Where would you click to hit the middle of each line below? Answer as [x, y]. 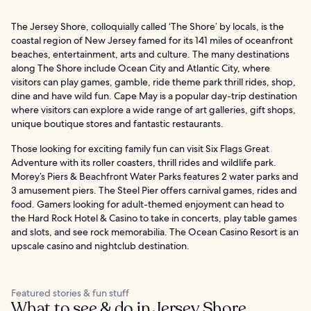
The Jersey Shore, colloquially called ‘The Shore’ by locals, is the [148, 26]
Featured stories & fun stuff [70, 293]
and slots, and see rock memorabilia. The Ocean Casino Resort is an [155, 232]
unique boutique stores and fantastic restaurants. [117, 123]
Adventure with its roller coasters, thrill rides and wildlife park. [144, 162]
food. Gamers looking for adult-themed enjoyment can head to [148, 204]
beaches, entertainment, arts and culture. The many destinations [150, 54]
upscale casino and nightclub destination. [100, 245]
